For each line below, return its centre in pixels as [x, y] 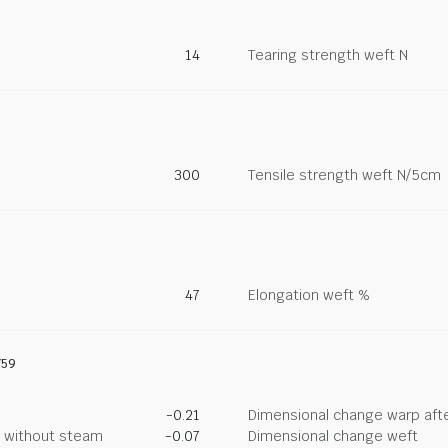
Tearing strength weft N [328, 55]
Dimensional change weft [333, 436]
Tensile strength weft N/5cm [344, 175]
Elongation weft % [309, 295]
